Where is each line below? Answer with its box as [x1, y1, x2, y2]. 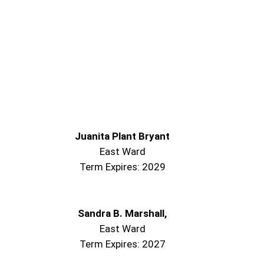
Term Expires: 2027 [79, 238, 166, 250]
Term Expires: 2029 [79, 161, 166, 173]
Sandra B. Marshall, [78, 207, 167, 220]
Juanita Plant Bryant [75, 130, 170, 143]
